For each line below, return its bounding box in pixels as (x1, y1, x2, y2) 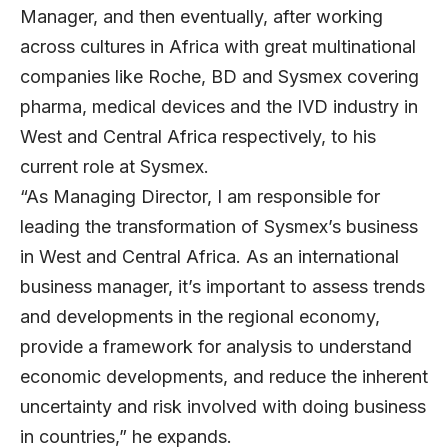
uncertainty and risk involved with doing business (20, 395, 426, 417)
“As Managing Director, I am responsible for (20, 185, 380, 207)
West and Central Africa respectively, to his (20, 125, 376, 147)
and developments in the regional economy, (20, 305, 380, 327)
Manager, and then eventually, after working (20, 5, 383, 27)
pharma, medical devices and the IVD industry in (20, 95, 418, 117)
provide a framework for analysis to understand (20, 335, 412, 357)
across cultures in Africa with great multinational (20, 35, 416, 57)
